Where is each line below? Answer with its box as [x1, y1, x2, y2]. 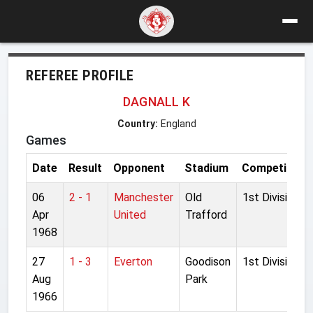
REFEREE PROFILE [26, 66, 134, 84]
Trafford [185, 208, 227, 221]
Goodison [185, 254, 231, 268]
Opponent [113, 161, 165, 175]
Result [68, 161, 102, 175]
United [114, 208, 146, 221]
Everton [114, 254, 152, 268]
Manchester [114, 190, 173, 204]
